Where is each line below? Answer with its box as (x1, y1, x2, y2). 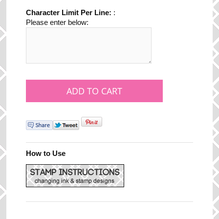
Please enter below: (26, 18, 89, 26)
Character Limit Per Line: (26, 8, 114, 17)
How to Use (26, 149, 66, 157)
